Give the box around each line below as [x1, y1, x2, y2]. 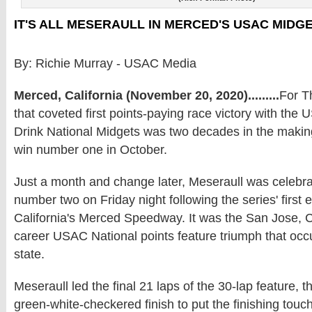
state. [14, 247, 45, 261]
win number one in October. [14, 143, 167, 157]
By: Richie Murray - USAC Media [14, 56, 196, 70]
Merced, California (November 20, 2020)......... [14, 88, 279, 102]
